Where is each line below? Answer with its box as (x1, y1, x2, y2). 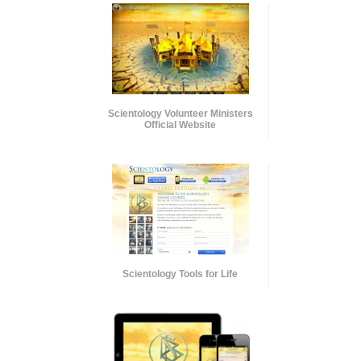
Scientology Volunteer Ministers (107, 108, 253, 120)
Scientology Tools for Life (122, 268, 238, 280)
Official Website (144, 119, 216, 131)
